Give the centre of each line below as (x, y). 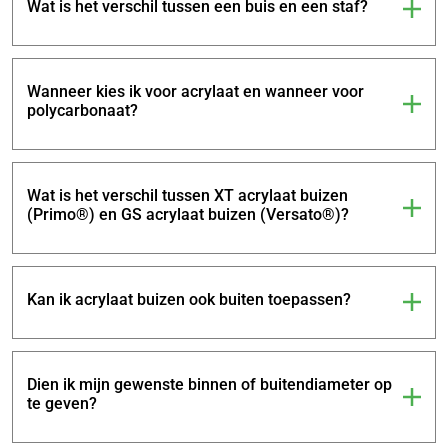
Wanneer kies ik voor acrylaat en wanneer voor (195, 90)
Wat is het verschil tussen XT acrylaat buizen (187, 194)
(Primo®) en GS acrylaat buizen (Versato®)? (188, 213)
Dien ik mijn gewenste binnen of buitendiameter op (209, 383)
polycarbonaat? (82, 109)
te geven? (62, 402)
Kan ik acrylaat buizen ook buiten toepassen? (189, 298)
